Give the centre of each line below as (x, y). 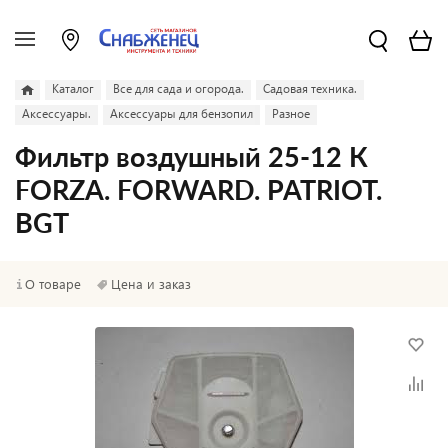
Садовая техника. (310, 88)
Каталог (73, 88)
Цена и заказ (151, 283)
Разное (291, 113)
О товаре (53, 283)
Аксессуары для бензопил (181, 113)
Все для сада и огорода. (178, 88)
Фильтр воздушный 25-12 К (191, 158)
